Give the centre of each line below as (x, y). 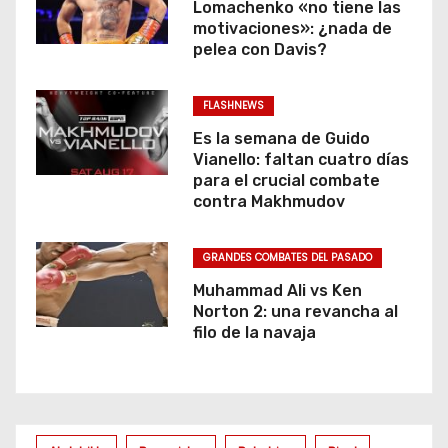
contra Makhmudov (268, 201)
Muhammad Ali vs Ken (277, 290)
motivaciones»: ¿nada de (292, 28)
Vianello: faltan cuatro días (300, 159)
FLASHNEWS (233, 105)
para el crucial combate (286, 180)
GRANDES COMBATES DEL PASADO (287, 257)
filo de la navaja (254, 332)
